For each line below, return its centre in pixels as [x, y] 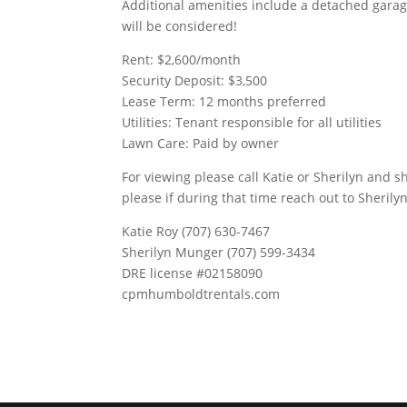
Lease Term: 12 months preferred [224, 101]
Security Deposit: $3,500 [195, 80]
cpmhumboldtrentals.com [201, 294]
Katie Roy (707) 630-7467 [196, 231]
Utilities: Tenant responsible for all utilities [252, 122]
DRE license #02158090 [193, 273]
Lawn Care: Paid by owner [201, 143]
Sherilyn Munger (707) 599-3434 [219, 252]
